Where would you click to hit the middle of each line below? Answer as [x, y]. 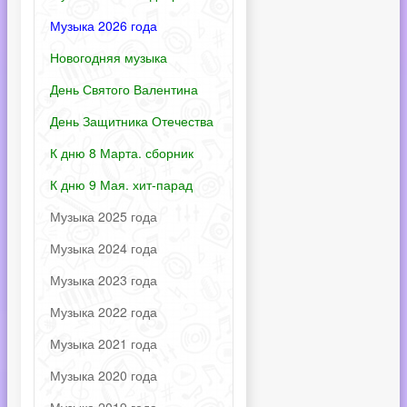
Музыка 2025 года [104, 216]
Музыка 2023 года [104, 280]
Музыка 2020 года [104, 375]
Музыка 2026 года [104, 25]
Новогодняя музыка [109, 57]
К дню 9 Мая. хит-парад [121, 184]
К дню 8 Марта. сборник [122, 153]
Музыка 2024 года [104, 248]
